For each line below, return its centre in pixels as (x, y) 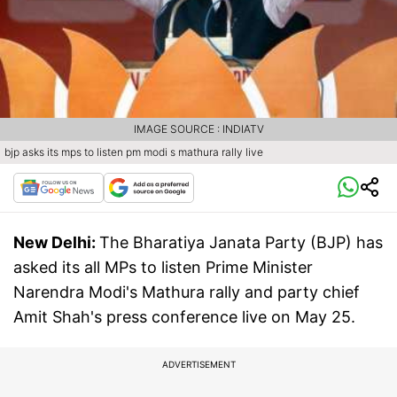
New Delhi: (56, 242)
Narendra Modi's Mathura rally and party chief (187, 292)
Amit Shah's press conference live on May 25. (184, 316)
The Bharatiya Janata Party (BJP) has (241, 242)
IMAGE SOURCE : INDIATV (198, 128)
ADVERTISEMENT (198, 364)
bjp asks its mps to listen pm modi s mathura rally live (134, 152)
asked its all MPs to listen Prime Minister (163, 267)
